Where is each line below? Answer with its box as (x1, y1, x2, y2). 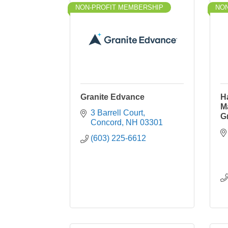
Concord (91, 118, 122, 127)
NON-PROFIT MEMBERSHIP (75, 4, 163, 11)
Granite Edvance (80, 93, 145, 101)
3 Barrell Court (91, 108, 143, 117)
